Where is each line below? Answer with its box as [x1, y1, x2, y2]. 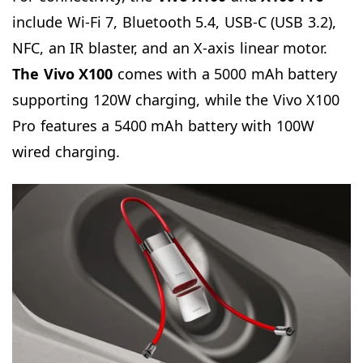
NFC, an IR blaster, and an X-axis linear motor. [12, 37, 327, 58]
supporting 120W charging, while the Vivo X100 [12, 89, 340, 109]
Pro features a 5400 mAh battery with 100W [12, 115, 314, 135]
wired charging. [12, 141, 120, 161]
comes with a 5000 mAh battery [113, 63, 337, 83]
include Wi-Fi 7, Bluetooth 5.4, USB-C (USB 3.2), [12, 11, 336, 32]
